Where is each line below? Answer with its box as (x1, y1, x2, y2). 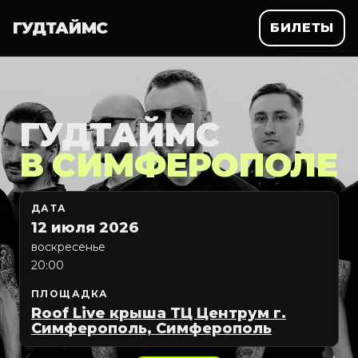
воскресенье (31, 240, 105, 254)
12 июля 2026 (31, 219, 139, 237)
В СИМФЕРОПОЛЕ (19, 145, 338, 185)
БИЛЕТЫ (270, 20, 334, 35)
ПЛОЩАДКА (31, 288, 109, 300)
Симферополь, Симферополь (31, 320, 272, 337)
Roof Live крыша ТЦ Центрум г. (31, 304, 286, 322)
